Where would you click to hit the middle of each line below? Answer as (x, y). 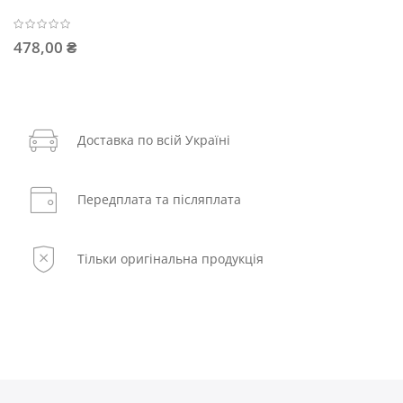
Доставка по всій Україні (154, 140)
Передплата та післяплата (159, 200)
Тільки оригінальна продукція (170, 259)
